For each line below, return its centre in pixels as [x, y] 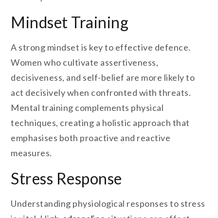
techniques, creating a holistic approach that [100, 123]
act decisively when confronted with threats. [101, 93]
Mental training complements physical [87, 108]
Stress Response [66, 179]
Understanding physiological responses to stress [108, 204]
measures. [31, 153]
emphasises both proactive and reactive [91, 138]
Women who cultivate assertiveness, [85, 63]
